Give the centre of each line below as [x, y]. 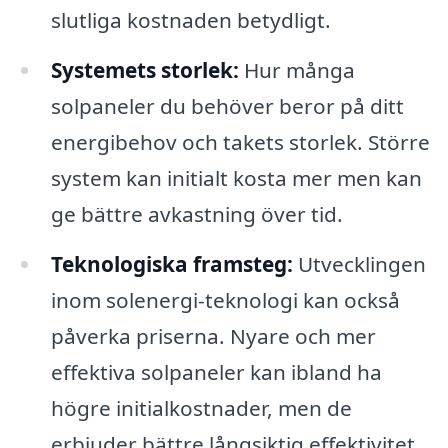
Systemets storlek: [144, 69]
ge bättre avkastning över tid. [196, 213]
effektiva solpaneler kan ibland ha [216, 371]
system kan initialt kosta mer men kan [236, 177]
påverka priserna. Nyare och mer [213, 335]
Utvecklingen [359, 263]
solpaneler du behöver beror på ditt [227, 105]
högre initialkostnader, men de [201, 407]
